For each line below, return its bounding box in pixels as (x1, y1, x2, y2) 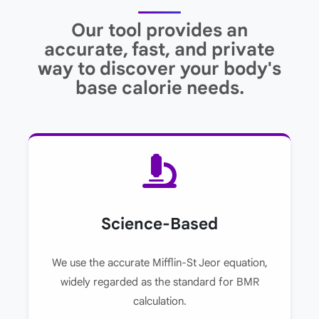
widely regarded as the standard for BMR (60, 276, 259, 289)
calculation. (132, 295, 187, 308)
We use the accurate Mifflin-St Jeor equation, (51, 256, 268, 270)
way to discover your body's (38, 58, 281, 80)
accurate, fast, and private (44, 38, 275, 61)
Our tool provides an (71, 19, 248, 42)
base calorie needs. (75, 77, 244, 100)
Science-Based (101, 213, 218, 234)
